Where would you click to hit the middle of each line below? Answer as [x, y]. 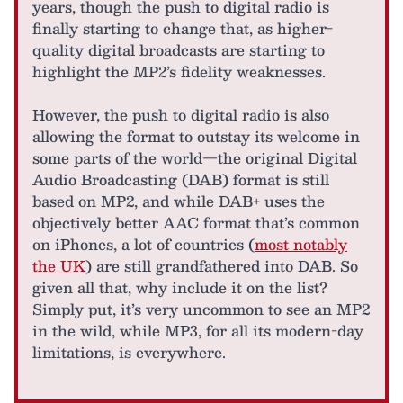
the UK [59, 265]
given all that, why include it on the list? [180, 287]
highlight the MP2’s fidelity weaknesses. [179, 71]
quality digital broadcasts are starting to [179, 49]
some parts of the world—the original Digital [195, 157]
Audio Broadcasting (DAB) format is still [181, 179]
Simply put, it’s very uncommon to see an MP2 [201, 309]
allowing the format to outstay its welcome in [196, 136]
